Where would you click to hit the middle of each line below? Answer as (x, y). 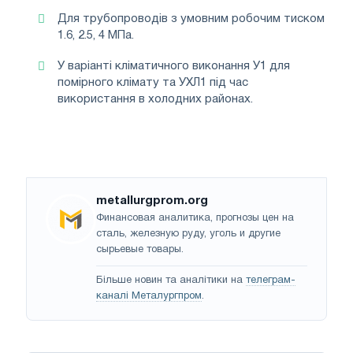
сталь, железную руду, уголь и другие (188, 234)
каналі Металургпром (149, 296)
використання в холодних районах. (155, 99)
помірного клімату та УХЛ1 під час (153, 82)
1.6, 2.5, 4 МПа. (96, 35)
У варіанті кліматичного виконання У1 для (174, 66)
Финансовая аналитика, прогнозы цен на (195, 218)
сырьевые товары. (140, 249)
